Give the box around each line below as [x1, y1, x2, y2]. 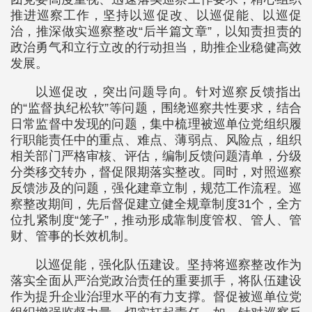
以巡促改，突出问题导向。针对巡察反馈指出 [36, 85, 302, 99]
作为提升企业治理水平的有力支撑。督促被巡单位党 [10, 290, 302, 304]
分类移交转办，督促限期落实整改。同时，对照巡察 [10, 165, 302, 179]
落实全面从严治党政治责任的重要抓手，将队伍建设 [10, 274, 302, 288]
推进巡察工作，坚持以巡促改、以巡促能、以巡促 [10, 8, 302, 22]
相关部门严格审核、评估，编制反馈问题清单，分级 [10, 149, 302, 163]
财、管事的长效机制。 [10, 229, 136, 243]
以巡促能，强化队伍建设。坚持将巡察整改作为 [36, 258, 302, 272]
